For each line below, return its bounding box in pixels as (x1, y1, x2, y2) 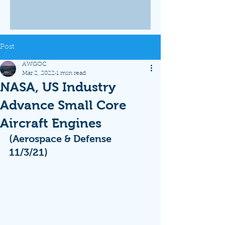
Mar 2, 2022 (22, 70, 55, 76)
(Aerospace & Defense (9, 133, 114, 144)
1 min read (56, 70, 86, 76)
